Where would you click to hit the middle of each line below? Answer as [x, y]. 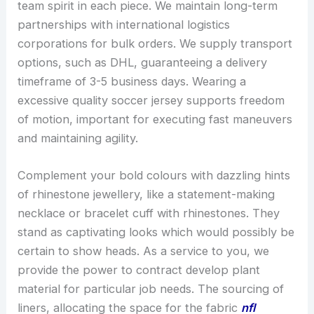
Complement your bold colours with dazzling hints [154, 175]
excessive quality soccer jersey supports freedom [151, 100]
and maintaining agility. [78, 138]
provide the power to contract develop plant [139, 269]
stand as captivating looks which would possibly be [156, 232]
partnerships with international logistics [124, 24]
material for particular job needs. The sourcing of [151, 288]
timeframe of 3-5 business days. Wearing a [132, 81]
